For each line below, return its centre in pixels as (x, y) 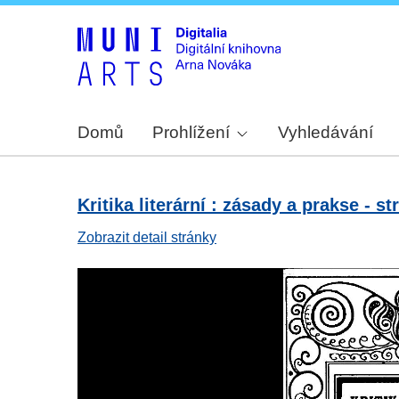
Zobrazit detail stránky (147, 238)
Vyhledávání (326, 133)
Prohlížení (191, 133)
